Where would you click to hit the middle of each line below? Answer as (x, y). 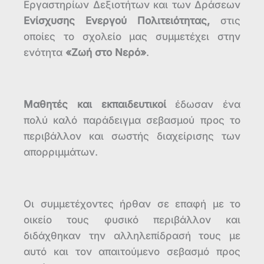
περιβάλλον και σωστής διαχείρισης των (132, 136)
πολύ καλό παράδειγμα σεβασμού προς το (132, 120)
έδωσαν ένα (203, 104)
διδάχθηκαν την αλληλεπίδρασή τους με (132, 235)
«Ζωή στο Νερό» (104, 52)
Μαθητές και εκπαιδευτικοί (95, 104)
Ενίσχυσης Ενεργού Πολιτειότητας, (117, 20)
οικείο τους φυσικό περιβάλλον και (132, 220)
